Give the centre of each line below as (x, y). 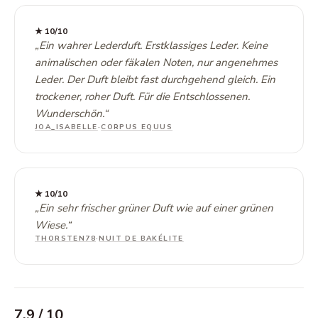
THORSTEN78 (65, 238)
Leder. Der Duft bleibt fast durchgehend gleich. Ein (155, 79)
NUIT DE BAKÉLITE (141, 238)
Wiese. (51, 225)
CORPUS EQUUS (137, 127)
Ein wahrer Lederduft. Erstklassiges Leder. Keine (153, 45)
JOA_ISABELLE (66, 127)
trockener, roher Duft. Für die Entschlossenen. (142, 97)
